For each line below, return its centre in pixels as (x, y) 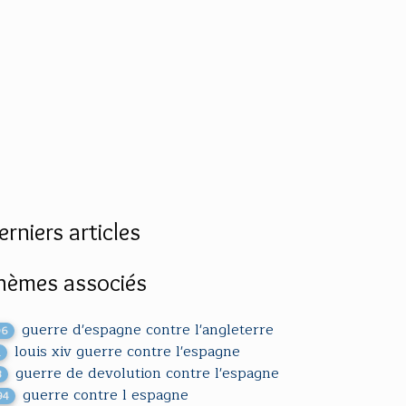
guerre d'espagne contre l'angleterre (148, 330)
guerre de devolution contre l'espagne (148, 373)
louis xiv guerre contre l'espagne (128, 352)
